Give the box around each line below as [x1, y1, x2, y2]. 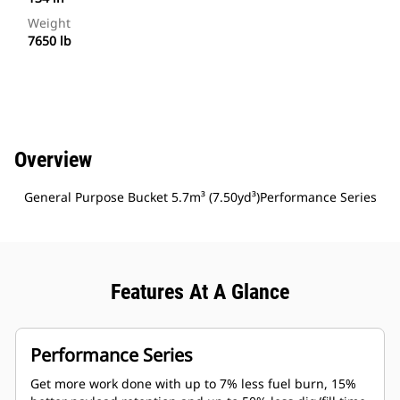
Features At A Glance [111, 279, 289, 305]
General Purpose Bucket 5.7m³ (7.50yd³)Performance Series [23, 188, 377, 206]
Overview [14, 147, 92, 173]
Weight [28, 14, 71, 32]
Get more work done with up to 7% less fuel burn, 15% [30, 375, 356, 393]
